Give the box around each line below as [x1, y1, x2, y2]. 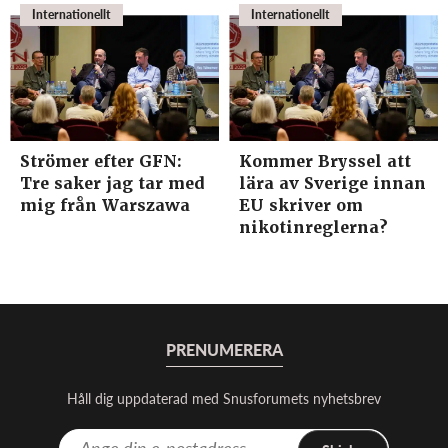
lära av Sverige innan [239, 172, 426, 194]
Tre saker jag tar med [20, 172, 205, 194]
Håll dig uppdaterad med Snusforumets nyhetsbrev [67, 388, 381, 408]
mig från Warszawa [20, 194, 190, 216]
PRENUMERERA [165, 338, 283, 361]
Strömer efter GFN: [20, 150, 182, 172]
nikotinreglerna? [239, 216, 388, 238]
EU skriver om [239, 194, 363, 216]
